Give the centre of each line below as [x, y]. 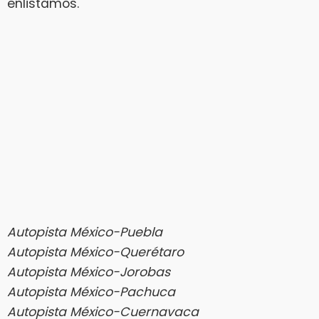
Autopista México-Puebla [85, 232]
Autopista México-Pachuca [91, 292]
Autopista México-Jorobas [89, 272]
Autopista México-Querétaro [95, 252]
